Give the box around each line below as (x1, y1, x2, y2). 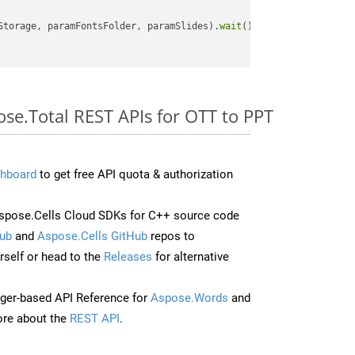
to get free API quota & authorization (36, 166, 233, 181)
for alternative (152, 249, 229, 264)
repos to (147, 228, 195, 243)
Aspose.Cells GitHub (37, 228, 147, 243)
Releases (104, 249, 152, 264)
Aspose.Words (151, 290, 228, 305)
